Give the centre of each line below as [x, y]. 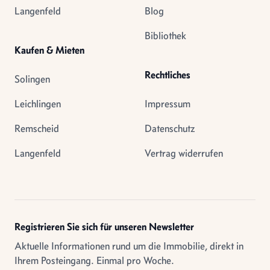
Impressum [168, 104]
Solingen [32, 79]
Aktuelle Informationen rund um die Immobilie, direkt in [129, 246]
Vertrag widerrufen [184, 153]
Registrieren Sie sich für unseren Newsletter [104, 227]
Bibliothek [165, 36]
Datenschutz [170, 128]
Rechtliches [168, 75]
